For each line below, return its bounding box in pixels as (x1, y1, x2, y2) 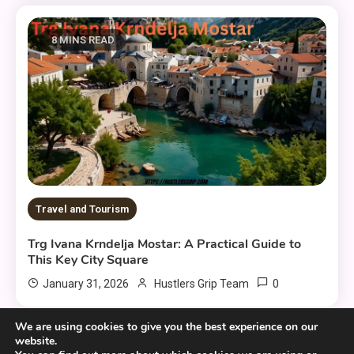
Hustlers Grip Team (154, 277, 250, 291)
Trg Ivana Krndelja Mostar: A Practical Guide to (28, 235, 302, 254)
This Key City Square (28, 251, 149, 269)
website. (15, 333, 57, 349)
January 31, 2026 (43, 277, 130, 291)
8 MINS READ (51, 33, 115, 46)
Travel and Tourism (36, 203, 130, 216)
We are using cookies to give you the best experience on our (15, 319, 318, 335)
